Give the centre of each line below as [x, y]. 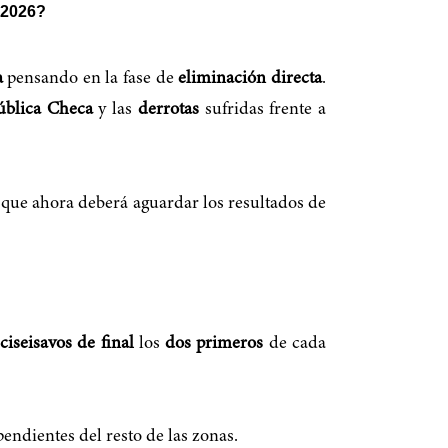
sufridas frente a [262, 110]
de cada [295, 343]
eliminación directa [250, 79]
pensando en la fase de [90, 79]
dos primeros [214, 343]
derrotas [168, 110]
